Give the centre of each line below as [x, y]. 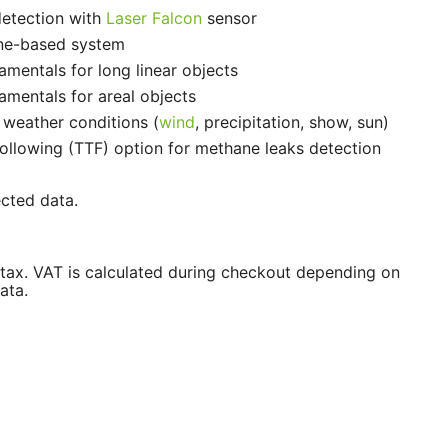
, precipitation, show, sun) [291, 122]
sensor [229, 18]
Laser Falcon [153, 18]
